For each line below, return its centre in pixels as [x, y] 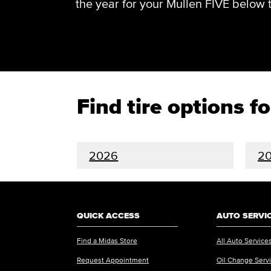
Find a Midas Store [107, 240]
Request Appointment [113, 260]
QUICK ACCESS [108, 216]
